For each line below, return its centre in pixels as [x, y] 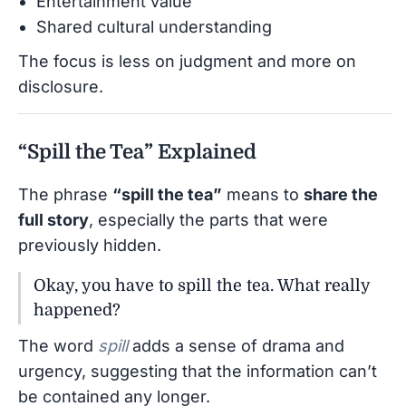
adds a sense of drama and [236, 345]
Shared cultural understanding [154, 26]
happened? [77, 309]
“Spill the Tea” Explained [137, 151]
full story [53, 219]
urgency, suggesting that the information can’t [198, 371]
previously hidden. [90, 245]
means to [263, 194]
